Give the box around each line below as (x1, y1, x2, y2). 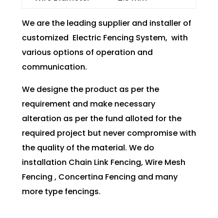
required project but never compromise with (21, 127, 196, 139)
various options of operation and (21, 47, 153, 58)
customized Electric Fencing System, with (21, 32, 188, 44)
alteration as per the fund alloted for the (21, 113, 182, 125)
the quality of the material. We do (21, 142, 154, 154)
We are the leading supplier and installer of (21, 18, 191, 29)
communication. (21, 61, 87, 73)
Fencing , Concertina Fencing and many (21, 171, 178, 183)
